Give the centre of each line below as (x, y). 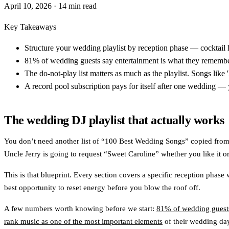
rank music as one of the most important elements (83, 221)
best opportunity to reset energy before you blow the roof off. (102, 187)
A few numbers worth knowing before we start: (80, 208)
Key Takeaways (30, 27)
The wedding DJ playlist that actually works (114, 120)
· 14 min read (75, 6)
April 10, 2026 (28, 6)
